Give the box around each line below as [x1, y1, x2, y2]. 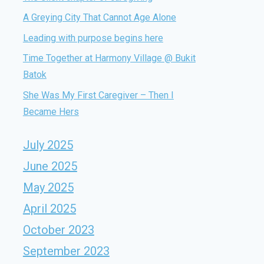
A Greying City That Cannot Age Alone [22, 12, 176, 24]
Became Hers [22, 105, 79, 117]
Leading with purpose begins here [22, 32, 163, 44]
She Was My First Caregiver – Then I [22, 89, 174, 101]
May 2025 [22, 180, 74, 194]
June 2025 [22, 159, 77, 173]
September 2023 [22, 243, 110, 258]
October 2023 [22, 222, 94, 237]
